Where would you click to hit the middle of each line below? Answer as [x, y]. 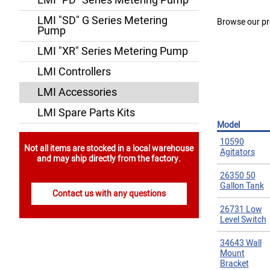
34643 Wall [240, 243]
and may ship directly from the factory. [109, 159]
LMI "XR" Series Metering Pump [113, 52]
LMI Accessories [77, 93]
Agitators [237, 152]
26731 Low [241, 209]
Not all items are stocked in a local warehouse [109, 149]
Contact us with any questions [109, 194]
